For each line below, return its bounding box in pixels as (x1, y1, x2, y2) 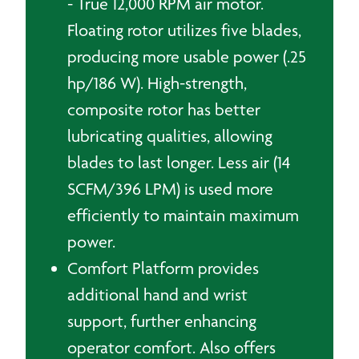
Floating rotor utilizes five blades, (67, 20, 301, 40)
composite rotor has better (67, 99, 260, 119)
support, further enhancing (67, 311, 256, 331)
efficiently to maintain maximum (67, 205, 299, 225)
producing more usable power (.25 (67, 46, 306, 67)
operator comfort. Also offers (67, 337, 276, 357)
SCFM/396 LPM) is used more (67, 179, 273, 199)
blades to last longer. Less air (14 (67, 152, 290, 172)
